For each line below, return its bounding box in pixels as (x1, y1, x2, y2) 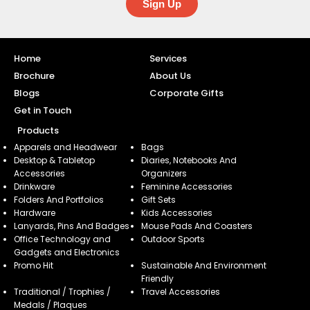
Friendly (140, 273, 174, 284)
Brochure (14, 69, 55, 82)
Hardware (14, 207, 55, 219)
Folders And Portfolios (14, 194, 104, 206)
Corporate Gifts (149, 86, 224, 100)
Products (17, 124, 59, 137)
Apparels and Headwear (14, 141, 117, 153)
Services (149, 52, 187, 65)
